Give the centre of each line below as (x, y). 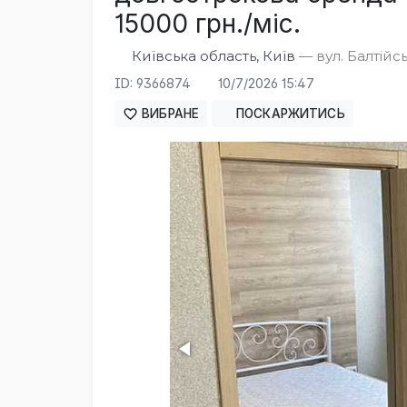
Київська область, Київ (214, 55)
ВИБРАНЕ (169, 114)
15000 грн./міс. (208, 23)
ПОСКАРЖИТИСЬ (288, 114)
